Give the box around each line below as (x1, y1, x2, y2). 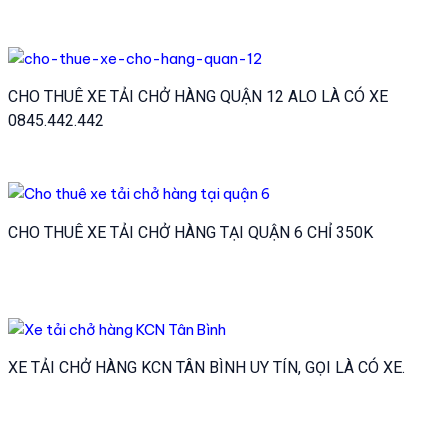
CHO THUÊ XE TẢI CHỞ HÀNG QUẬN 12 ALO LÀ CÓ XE (7, 87, 388, 107)
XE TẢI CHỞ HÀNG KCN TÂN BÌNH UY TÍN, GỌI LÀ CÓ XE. (7, 358, 405, 378)
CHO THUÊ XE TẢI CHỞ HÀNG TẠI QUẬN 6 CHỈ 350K (7, 222, 373, 242)
